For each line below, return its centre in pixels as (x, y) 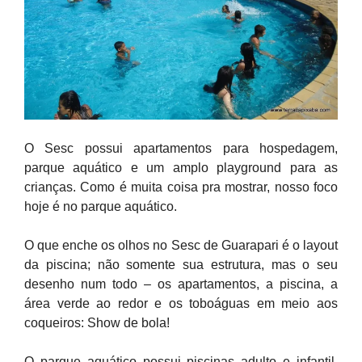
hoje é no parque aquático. (101, 206)
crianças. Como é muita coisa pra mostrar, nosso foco (181, 187)
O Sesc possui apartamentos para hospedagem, (181, 148)
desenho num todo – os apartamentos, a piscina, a (181, 284)
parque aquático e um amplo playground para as (181, 168)
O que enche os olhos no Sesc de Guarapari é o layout (181, 245)
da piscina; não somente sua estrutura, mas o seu (181, 265)
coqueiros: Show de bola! (97, 323)
